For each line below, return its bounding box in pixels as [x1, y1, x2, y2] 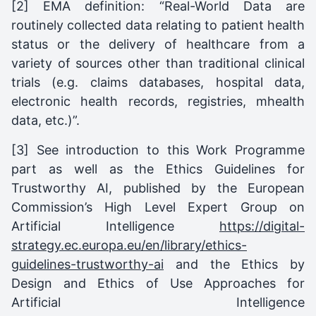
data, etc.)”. [11, 112, 80, 128]
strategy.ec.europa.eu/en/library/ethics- [11, 237, 247, 253]
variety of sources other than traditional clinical [11, 55, 305, 71]
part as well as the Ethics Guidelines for [11, 161, 305, 176]
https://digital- [219, 218, 305, 233]
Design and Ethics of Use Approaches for [11, 275, 305, 291]
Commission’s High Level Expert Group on [11, 199, 305, 214]
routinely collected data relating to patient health [11, 17, 305, 32]
